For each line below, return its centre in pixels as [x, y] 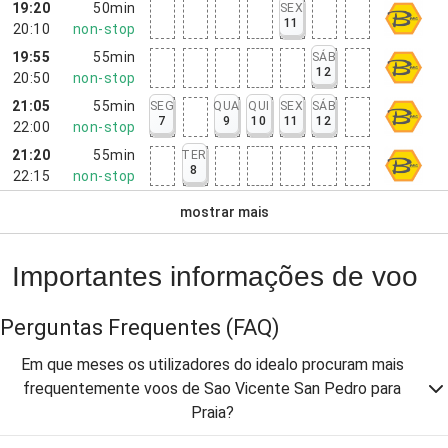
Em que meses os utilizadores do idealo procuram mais [212, 364]
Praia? [212, 412]
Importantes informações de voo [215, 276]
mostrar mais [224, 211]
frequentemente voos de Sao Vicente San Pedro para [212, 388]
